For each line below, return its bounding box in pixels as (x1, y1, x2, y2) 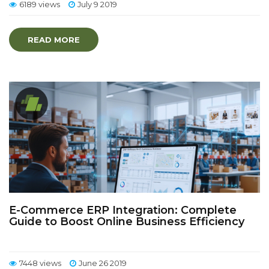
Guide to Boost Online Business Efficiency (9, 215, 244, 228)
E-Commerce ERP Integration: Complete (9, 204, 237, 217)
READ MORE (28, 35, 80, 44)
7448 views (19, 258, 61, 268)
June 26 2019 (79, 258, 127, 268)
